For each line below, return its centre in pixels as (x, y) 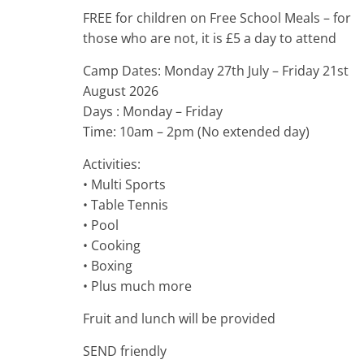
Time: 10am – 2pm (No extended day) (196, 132)
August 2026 (121, 91)
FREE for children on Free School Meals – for (217, 18)
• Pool (101, 225)
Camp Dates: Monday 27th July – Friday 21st (216, 71)
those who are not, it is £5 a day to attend (210, 38)
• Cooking (112, 245)
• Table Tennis (126, 205)
